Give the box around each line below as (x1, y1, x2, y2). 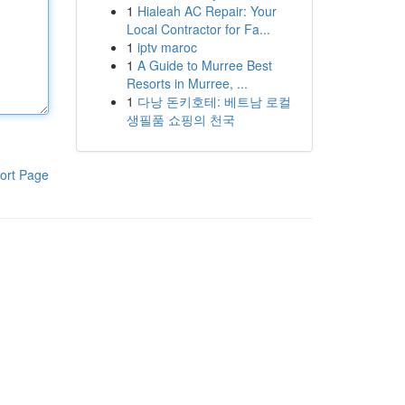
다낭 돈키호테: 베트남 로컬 (137, 92, 291, 110)
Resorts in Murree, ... (126, 74, 248, 92)
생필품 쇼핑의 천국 (126, 110, 235, 128)
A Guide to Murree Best (137, 56, 272, 74)
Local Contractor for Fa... (126, 20, 270, 38)
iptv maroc (137, 38, 197, 56)
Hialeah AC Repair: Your (137, 2, 277, 20)
